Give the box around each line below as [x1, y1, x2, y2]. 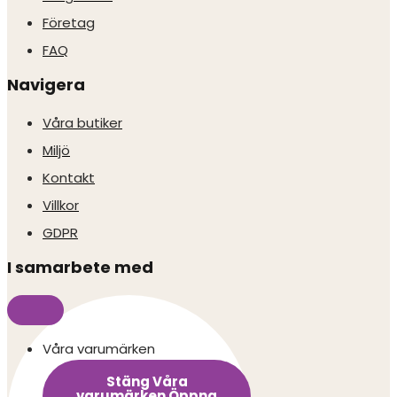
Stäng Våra [105, 372, 188, 391]
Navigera [7, 74, 85, 96]
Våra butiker [43, 113, 122, 132]
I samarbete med [7, 256, 153, 278]
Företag [43, 13, 95, 32]
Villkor [43, 196, 79, 214]
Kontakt [43, 168, 95, 187]
